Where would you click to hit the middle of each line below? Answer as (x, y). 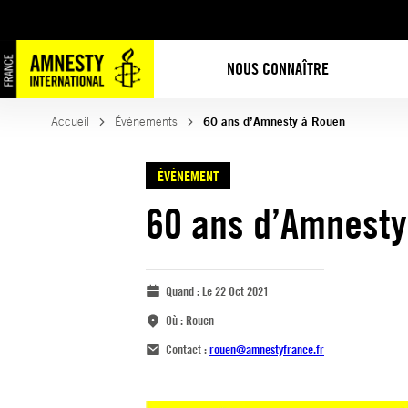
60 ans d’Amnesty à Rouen (274, 122)
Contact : (188, 349)
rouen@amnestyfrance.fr (267, 349)
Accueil (70, 122)
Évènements (146, 122)
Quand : (184, 291)
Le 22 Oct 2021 (235, 291)
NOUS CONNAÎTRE (278, 69)
